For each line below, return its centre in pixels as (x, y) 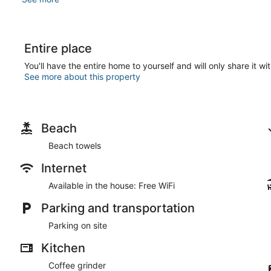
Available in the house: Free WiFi (112, 185)
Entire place (58, 48)
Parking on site (78, 225)
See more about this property (82, 76)
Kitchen (63, 248)
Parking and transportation (118, 208)
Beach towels (75, 145)
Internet (64, 168)
